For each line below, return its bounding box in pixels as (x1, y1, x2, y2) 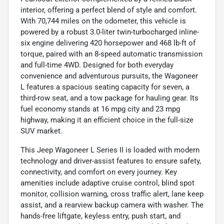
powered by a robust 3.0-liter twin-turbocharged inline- (20, 27, 199, 36)
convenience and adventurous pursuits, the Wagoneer (20, 71, 198, 80)
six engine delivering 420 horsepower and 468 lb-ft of (20, 38, 195, 47)
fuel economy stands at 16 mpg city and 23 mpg (20, 104, 180, 113)
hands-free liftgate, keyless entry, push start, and (20, 211, 180, 220)
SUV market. (20, 126, 62, 135)
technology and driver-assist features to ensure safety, (20, 156, 201, 165)
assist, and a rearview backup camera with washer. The (20, 200, 203, 209)
